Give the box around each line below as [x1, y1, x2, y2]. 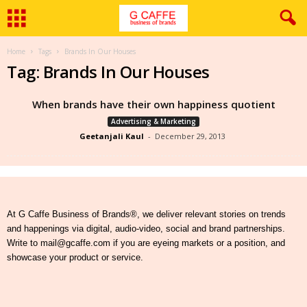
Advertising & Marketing [111, 116, 196, 126]
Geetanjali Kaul [79, 131, 144, 141]
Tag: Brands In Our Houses [7, 60, 210, 83]
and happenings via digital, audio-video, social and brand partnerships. [7, 223, 285, 234]
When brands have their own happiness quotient [32, 97, 275, 111]
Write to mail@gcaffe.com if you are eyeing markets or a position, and [7, 238, 285, 248]
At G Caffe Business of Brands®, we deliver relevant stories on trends [7, 209, 286, 219]
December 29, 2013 [155, 131, 225, 141]
